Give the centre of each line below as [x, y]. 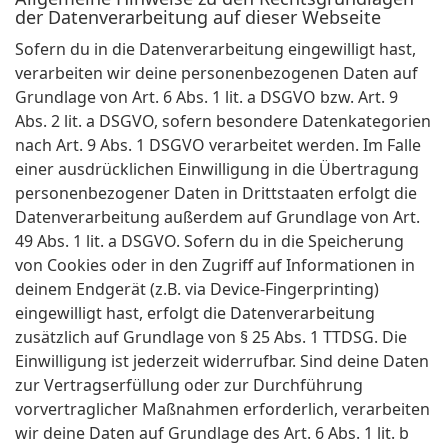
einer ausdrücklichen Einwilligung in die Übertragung [217, 169]
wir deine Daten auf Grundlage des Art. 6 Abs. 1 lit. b [212, 433]
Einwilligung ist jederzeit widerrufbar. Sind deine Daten [222, 361]
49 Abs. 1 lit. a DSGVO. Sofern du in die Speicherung [209, 241]
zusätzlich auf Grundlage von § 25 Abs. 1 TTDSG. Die [211, 337]
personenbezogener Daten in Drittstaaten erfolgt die [216, 193]
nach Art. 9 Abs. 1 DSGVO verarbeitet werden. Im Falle [218, 145]
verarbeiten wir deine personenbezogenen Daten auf [216, 73]
